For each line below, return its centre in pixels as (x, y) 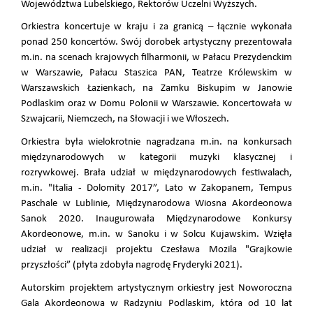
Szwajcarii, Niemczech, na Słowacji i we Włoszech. (125, 119)
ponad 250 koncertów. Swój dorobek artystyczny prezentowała (156, 43)
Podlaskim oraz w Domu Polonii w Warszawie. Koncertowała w (156, 104)
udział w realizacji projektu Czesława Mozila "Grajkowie (156, 250)
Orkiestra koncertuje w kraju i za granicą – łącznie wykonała (156, 27)
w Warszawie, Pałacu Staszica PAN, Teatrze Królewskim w (156, 73)
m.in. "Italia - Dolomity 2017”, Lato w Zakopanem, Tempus (156, 189)
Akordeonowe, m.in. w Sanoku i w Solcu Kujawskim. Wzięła (156, 235)
